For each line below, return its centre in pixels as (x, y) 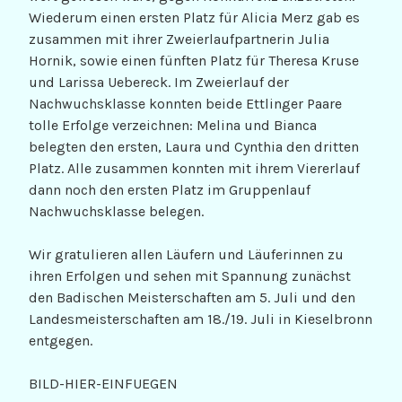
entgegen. (61, 341)
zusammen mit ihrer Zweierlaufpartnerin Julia (179, 39)
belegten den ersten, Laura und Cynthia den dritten (194, 147)
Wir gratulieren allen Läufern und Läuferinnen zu (186, 255)
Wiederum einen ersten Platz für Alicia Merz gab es (194, 18)
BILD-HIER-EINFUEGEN (103, 384)
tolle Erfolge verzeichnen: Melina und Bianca (173, 126)
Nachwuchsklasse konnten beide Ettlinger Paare (185, 104)
